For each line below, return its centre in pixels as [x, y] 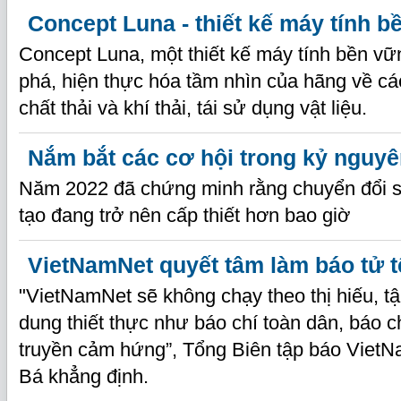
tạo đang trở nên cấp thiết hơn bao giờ [184, 215]
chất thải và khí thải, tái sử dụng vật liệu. [193, 108]
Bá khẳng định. [84, 376]
